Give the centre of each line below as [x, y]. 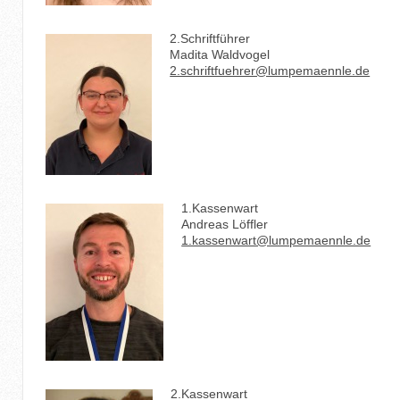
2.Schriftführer [210, 38]
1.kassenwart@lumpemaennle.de [276, 240]
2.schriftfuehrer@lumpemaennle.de [270, 70]
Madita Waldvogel [220, 54]
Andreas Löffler [225, 224]
